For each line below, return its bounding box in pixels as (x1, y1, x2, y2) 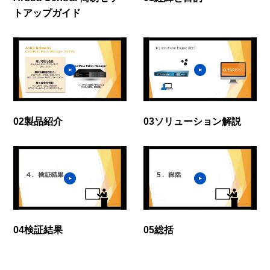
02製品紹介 (13, 116, 63, 127)
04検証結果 (13, 224, 63, 235)
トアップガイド (13, 7, 81, 18)
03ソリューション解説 (143, 116, 241, 127)
